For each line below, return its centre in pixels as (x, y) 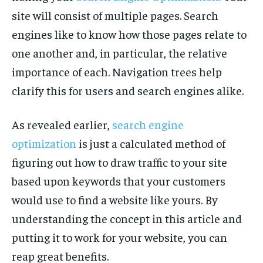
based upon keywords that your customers (119, 181)
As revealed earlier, (62, 124)
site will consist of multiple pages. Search (115, 15)
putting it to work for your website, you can (119, 237)
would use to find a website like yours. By (115, 200)
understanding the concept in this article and (127, 218)
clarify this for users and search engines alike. (128, 90)
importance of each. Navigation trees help (117, 72)
